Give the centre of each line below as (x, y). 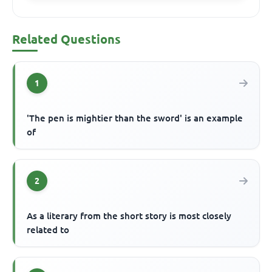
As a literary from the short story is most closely (129, 216)
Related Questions (66, 39)
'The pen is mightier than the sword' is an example (135, 118)
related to (48, 229)
